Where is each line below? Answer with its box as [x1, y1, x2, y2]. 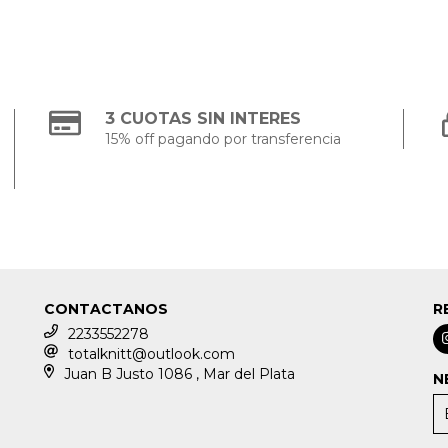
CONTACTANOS [43, 299, 168, 318]
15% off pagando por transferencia [105, 129, 342, 148]
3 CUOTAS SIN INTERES [105, 108, 302, 128]
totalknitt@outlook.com [67, 344, 235, 363]
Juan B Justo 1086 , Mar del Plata [64, 364, 296, 383]
